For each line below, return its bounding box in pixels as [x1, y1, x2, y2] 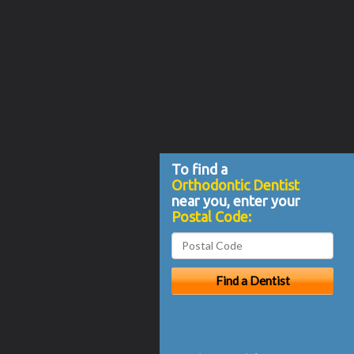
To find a [171, 160, 228, 177]
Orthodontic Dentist [171, 176, 299, 193]
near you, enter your [171, 192, 300, 209]
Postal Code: [171, 208, 251, 224]
